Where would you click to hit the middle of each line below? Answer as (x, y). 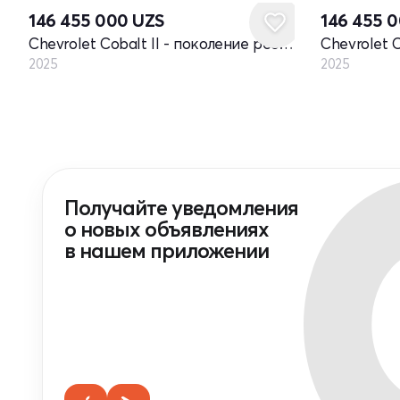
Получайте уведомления (181, 208)
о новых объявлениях (167, 229)
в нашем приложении (167, 250)
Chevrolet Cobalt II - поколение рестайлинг (286, 43)
